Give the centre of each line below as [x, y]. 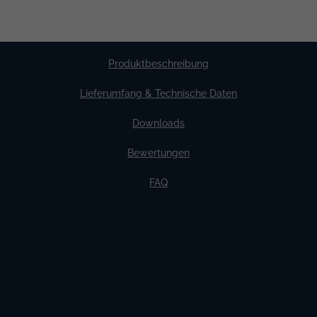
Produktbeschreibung [158, 64]
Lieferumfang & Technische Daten [158, 94]
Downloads [158, 123]
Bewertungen [158, 153]
